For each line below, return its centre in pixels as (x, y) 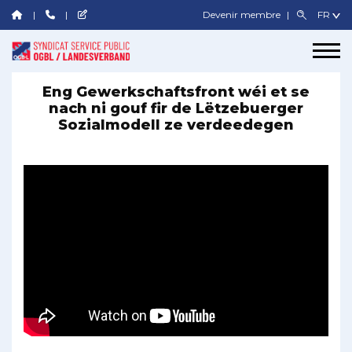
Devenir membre (243, 15)
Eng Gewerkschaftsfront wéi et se (176, 92)
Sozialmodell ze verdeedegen (176, 125)
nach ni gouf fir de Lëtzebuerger (176, 108)
